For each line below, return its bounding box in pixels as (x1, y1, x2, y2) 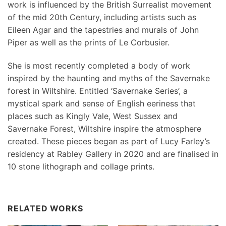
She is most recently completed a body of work (8, 61, 190, 71)
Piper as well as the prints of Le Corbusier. (8, 37, 169, 48)
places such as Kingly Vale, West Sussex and (8, 111, 178, 122)
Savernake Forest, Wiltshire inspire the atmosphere (8, 124, 201, 134)
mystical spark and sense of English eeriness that (8, 98, 196, 109)
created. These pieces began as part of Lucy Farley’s (8, 136, 210, 147)
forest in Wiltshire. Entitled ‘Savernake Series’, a (8, 86, 188, 96)
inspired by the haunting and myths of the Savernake (8, 73, 210, 84)
